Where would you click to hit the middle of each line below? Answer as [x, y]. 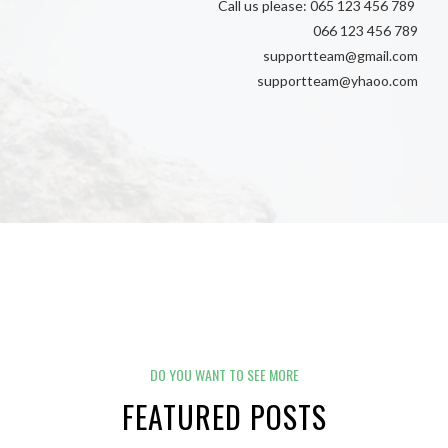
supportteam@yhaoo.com [337, 81]
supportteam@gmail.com [340, 56]
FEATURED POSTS [224, 417]
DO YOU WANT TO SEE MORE [224, 375]
